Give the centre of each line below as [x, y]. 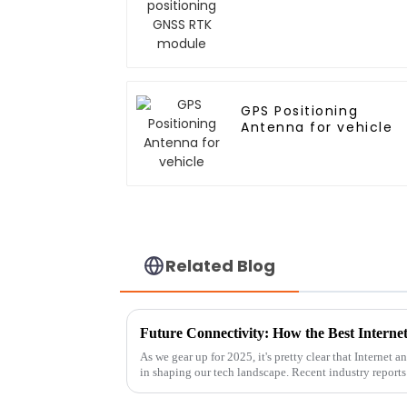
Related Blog [221, 265]
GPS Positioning [300, 111]
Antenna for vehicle [317, 128]
